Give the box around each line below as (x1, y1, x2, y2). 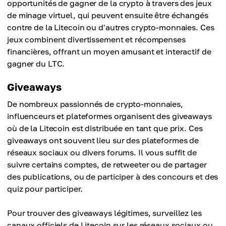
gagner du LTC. (7, 59, 65, 69)
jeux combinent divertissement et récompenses (7, 34, 186, 45)
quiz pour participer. (7, 184, 83, 194)
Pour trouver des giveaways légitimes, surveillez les (7, 208, 202, 218)
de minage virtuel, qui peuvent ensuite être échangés (7, 10, 208, 21)
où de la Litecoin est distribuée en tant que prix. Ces (7, 123, 203, 134)
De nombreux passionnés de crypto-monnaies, (7, 99, 183, 109)
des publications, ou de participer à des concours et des (7, 172, 218, 182)
